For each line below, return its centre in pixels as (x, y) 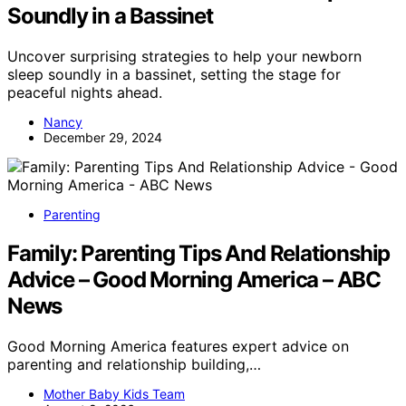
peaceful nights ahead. (85, 93)
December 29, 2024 (103, 138)
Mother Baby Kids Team (114, 394)
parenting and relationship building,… (134, 365)
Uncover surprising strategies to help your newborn (184, 57)
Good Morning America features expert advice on (178, 347)
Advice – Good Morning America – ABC (194, 280)
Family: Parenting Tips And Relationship (199, 254)
